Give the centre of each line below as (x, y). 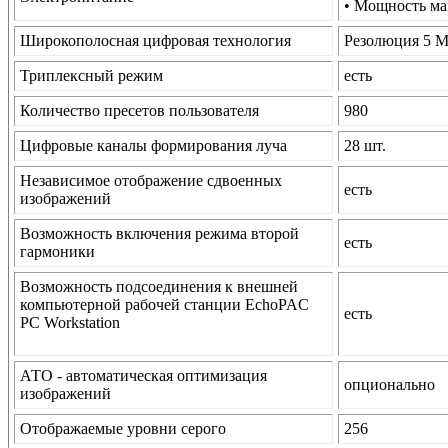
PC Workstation (70, 323)
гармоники (57, 252)
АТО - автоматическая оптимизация (143, 376)
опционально (389, 385)
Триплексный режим (91, 76)
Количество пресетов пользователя (139, 111)
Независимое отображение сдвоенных (151, 181)
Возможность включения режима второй (159, 234)
